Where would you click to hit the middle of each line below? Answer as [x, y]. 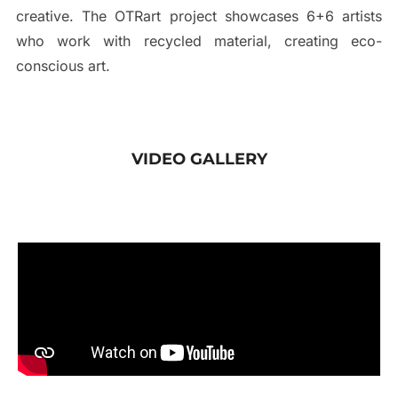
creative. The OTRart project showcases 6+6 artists [199, 16]
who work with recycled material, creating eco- [199, 40]
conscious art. [63, 65]
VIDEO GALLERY [199, 159]
